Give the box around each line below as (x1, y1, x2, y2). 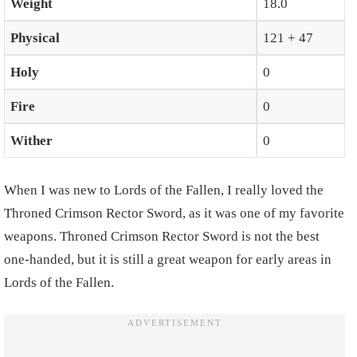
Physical (10, 30, 60, 46)
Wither (10, 133, 53, 149)
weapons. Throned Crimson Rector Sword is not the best (4, 228, 320, 244)
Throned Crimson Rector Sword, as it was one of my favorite (4, 205, 344, 221)
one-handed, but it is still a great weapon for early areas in (4, 251, 331, 267)
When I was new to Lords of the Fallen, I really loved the (4, 182, 324, 198)
